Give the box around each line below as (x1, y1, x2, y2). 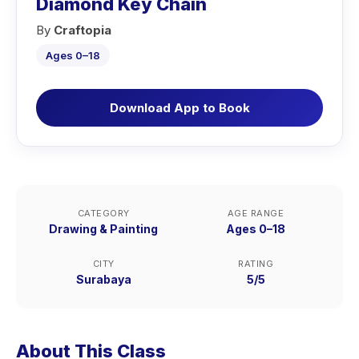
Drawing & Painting (49, 222, 158, 236)
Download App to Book (109, 100, 250, 115)
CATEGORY (77, 208, 130, 219)
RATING (238, 258, 273, 269)
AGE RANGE (227, 208, 284, 219)
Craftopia (54, 22, 111, 38)
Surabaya (75, 272, 131, 286)
